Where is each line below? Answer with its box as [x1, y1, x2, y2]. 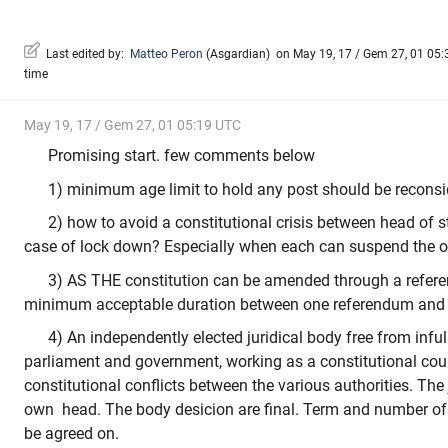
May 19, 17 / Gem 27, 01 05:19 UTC [24, 116, 241, 133]
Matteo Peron [130, 46, 203, 61]
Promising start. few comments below [48, 146, 319, 166]
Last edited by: [40, 46, 130, 61]
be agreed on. [24, 424, 119, 444]
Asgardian [210, 46, 266, 61]
